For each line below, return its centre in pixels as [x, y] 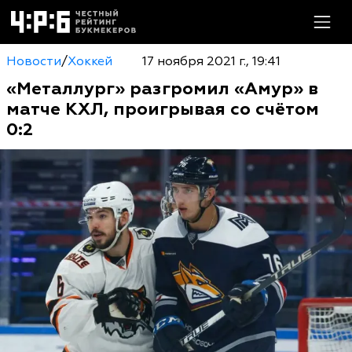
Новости [34, 61]
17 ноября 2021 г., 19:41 [211, 61]
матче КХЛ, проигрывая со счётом [163, 109]
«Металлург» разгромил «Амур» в [162, 89]
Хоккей [90, 61]
